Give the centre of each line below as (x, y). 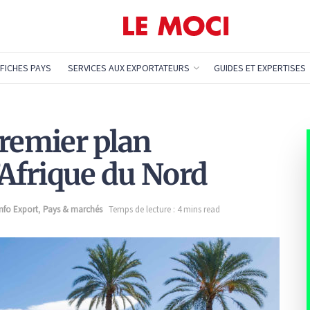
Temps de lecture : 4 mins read (164, 209)
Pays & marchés (73, 209)
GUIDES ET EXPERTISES (259, 68)
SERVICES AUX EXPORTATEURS (128, 68)
